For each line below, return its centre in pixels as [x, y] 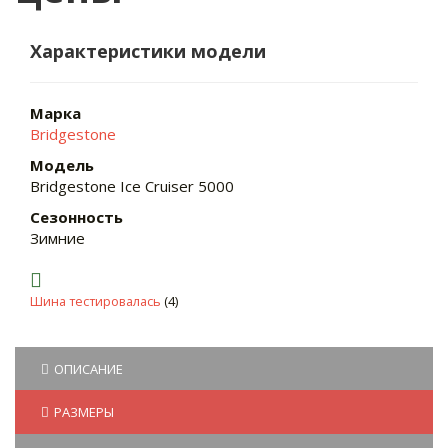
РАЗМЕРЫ [84, 412]
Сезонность [76, 217]
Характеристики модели [148, 51]
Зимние [57, 238]
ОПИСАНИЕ [88, 369]
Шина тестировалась [95, 301]
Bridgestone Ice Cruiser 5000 [132, 186]
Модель [62, 165]
